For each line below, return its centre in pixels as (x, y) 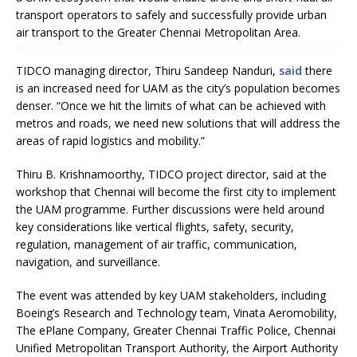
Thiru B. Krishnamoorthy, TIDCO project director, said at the (171, 174)
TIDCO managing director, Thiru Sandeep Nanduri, (147, 70)
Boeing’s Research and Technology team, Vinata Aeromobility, (177, 312)
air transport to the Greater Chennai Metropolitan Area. (158, 32)
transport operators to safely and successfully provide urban (171, 14)
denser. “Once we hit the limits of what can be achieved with (171, 105)
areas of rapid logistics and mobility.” (110, 140)
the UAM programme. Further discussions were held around (170, 209)
